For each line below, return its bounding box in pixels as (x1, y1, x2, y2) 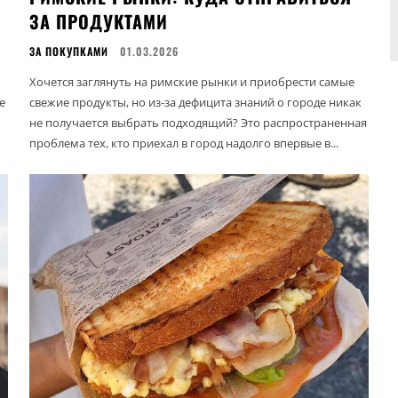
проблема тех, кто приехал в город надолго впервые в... (29, 134, 339, 151)
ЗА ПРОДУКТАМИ (29, 7, 169, 35)
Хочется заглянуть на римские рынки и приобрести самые (29, 73, 355, 90)
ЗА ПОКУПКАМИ (29, 43, 109, 59)
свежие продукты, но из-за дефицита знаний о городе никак (29, 93, 362, 110)
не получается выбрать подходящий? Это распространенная (29, 114, 368, 131)
